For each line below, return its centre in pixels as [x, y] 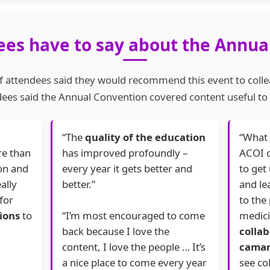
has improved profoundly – [125, 153]
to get [254, 169]
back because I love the [116, 231]
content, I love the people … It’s [134, 247]
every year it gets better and [127, 169]
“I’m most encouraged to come [133, 216]
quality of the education [145, 137]
